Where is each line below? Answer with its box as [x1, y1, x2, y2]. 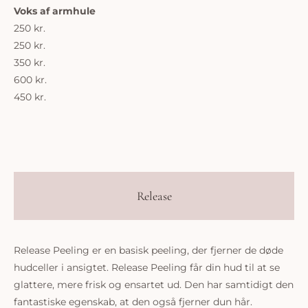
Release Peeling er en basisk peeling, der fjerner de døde [14, 244, 283, 256]
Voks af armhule [14, 5, 96, 17]
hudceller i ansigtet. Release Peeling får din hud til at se [14, 261, 280, 274]
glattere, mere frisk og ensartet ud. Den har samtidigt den [14, 278, 294, 291]
